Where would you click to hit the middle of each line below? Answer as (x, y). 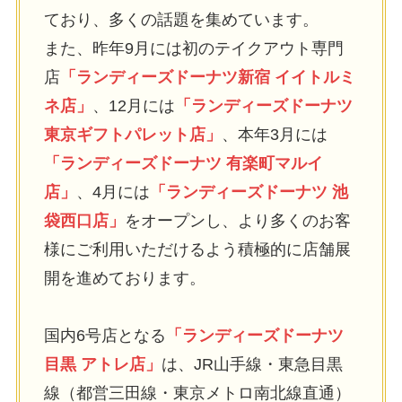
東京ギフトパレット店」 (132, 134)
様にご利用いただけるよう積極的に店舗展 (197, 249)
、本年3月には (274, 134)
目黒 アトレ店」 (102, 364)
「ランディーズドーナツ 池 (249, 192)
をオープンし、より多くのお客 (237, 220)
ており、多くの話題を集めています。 (181, 19)
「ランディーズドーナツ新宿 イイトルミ (207, 77)
